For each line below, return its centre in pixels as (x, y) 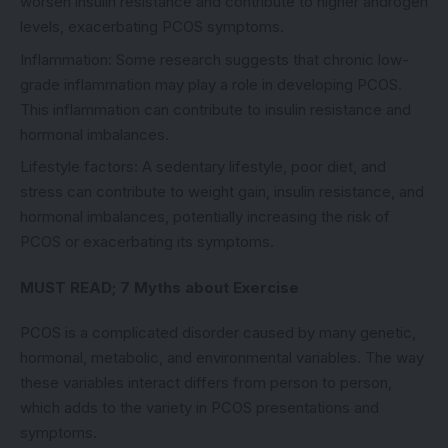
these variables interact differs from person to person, (206, 382)
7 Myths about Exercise (209, 287)
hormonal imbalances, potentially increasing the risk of (205, 216)
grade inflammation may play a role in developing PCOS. (211, 84)
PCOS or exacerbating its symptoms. (147, 241)
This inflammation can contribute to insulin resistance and (215, 109)
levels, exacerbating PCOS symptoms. (152, 26)
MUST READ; (70, 287)
